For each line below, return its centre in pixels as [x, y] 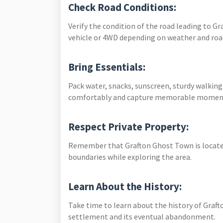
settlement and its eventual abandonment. [142, 217]
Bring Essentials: [108, 67]
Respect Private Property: [129, 127]
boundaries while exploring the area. [130, 157]
